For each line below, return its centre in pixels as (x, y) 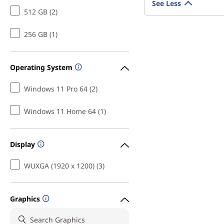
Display (22, 144)
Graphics (25, 198)
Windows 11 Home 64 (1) (65, 111)
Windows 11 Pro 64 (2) (61, 89)
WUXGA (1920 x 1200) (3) (64, 166)
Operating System (41, 67)
